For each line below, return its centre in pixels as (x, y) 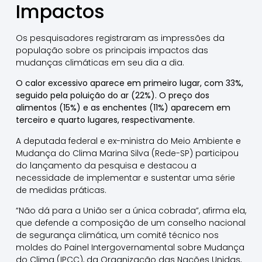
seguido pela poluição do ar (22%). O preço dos (112, 96)
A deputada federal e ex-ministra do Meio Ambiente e (128, 141)
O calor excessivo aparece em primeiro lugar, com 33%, (129, 83)
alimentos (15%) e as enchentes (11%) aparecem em (123, 108)
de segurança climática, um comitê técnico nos (117, 235)
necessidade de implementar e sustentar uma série (125, 177)
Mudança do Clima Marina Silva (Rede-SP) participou (127, 153)
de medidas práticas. (62, 190)
